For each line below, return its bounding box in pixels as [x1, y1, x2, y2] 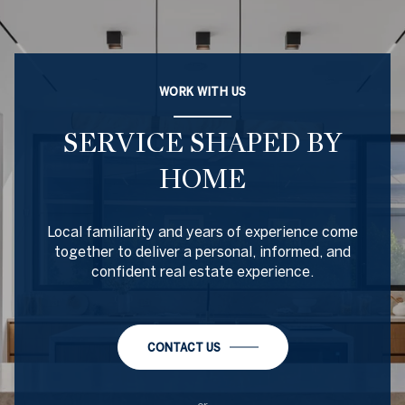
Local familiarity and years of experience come [47, 222, 358, 240]
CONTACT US [146, 340, 221, 353]
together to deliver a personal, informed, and [54, 242, 351, 259]
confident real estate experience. [91, 262, 314, 279]
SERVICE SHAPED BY [63, 126, 342, 161]
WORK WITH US [158, 85, 247, 99]
